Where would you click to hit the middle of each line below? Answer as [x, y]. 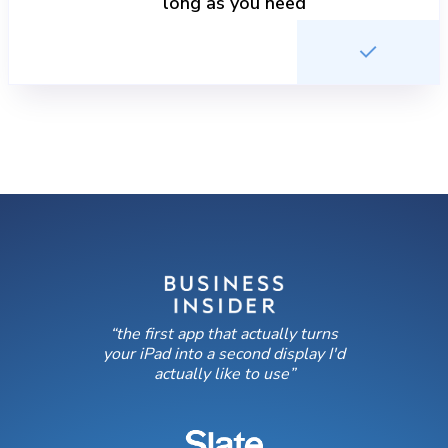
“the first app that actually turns [224, 334]
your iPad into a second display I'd [224, 354]
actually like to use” [224, 374]
